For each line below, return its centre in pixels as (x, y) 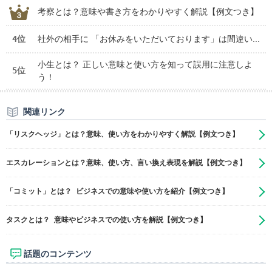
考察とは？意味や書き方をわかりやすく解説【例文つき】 (148, 12)
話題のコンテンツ (58, 254)
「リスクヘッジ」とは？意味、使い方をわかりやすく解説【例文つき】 (123, 134)
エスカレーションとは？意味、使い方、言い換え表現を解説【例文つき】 (126, 163)
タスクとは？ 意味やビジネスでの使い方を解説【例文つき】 (107, 220)
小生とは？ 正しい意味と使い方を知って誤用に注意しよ (145, 65)
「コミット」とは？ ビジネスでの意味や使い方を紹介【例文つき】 (117, 192)
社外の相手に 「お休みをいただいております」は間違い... (149, 39)
